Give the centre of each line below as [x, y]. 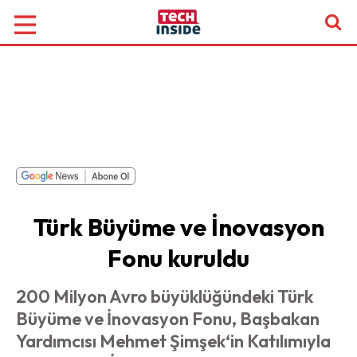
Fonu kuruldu [178, 258]
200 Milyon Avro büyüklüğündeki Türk [165, 296]
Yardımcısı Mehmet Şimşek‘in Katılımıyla [173, 341]
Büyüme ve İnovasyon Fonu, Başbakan [168, 319]
